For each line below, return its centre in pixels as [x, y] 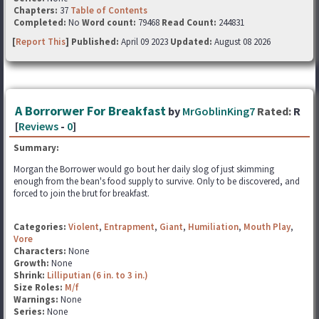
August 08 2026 [241, 42]
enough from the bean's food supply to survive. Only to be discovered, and [157, 181]
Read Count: [189, 22]
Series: [29, 312]
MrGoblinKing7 [219, 111]
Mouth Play [267, 227]
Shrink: [30, 275]
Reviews [38, 126]
